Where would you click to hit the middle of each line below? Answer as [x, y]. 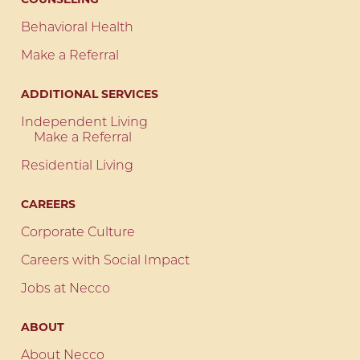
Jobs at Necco [65, 290]
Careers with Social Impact [105, 262]
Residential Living [77, 167]
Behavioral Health [77, 29]
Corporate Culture [78, 233]
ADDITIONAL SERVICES [90, 94]
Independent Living [84, 123]
